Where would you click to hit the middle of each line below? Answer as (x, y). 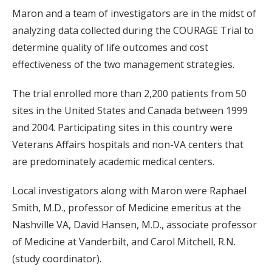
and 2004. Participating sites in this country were (122, 128)
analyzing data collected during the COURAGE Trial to (133, 31)
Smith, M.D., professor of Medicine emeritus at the (127, 208)
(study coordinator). (57, 259)
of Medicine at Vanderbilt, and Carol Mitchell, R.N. (124, 242)
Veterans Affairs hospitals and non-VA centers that (128, 145)
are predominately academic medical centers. (113, 162)
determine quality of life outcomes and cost (110, 48)
